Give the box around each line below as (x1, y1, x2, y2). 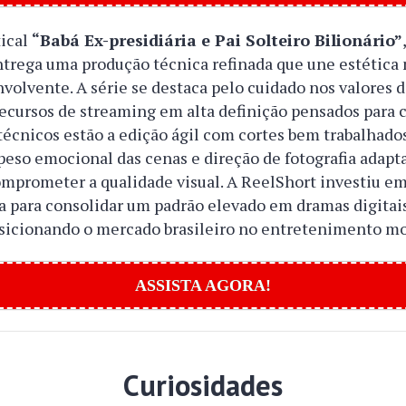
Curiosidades (122, 366, 283, 404)
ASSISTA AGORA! (134, 276, 271, 295)
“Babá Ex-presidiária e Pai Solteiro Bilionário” (32, 29, 403, 51)
